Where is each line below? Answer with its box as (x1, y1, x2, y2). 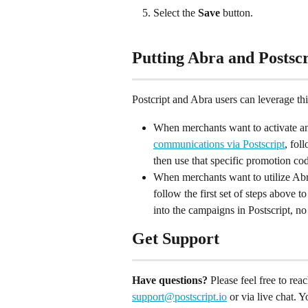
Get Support (132, 229, 219, 247)
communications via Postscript (153, 137, 285, 150)
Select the (153, 6, 198, 19)
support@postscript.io (132, 290, 227, 302)
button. (220, 6, 253, 19)
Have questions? (132, 274, 208, 286)
